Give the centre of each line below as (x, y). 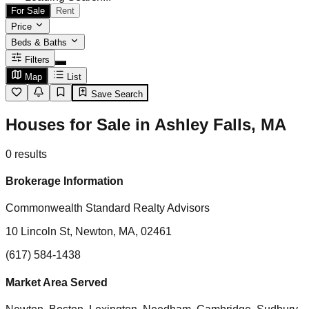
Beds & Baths (40, 42)
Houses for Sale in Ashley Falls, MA (146, 124)
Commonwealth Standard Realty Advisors (108, 208)
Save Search (116, 94)
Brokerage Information (64, 181)
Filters (37, 60)
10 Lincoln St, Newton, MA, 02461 (89, 232)
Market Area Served (57, 282)
